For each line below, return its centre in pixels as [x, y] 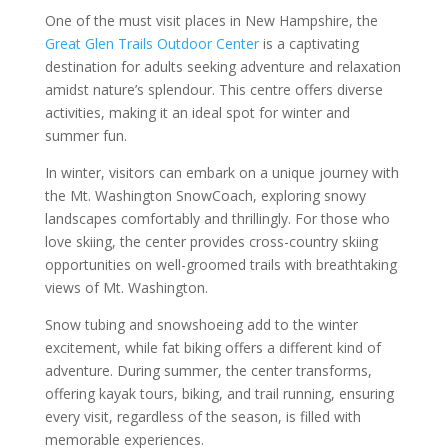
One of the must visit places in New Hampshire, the [211, 20]
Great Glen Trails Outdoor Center [151, 43]
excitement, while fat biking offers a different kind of [212, 347]
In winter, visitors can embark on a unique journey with [221, 172]
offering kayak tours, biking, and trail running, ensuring [219, 393]
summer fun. [87, 135]
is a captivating [308, 43]
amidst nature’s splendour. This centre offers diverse [213, 89]
